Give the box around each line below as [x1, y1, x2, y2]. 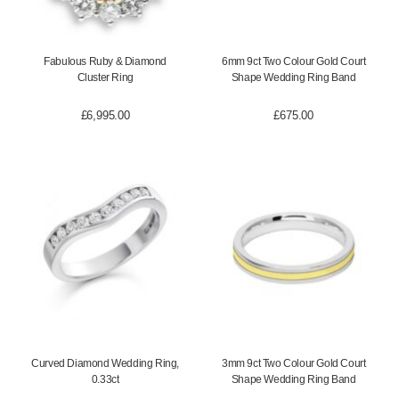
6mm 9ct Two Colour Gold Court [222, 54, 366, 68]
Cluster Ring [77, 70, 134, 84]
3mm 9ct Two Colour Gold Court [222, 357, 366, 370]
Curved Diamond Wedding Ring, [31, 357, 180, 370]
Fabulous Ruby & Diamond [44, 54, 167, 68]
